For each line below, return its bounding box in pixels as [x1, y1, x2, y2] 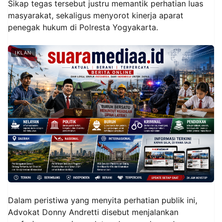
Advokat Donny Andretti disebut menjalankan [8, 207, 178, 218]
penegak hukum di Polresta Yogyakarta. [8, 22, 158, 32]
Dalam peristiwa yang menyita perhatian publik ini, [8, 195, 197, 206]
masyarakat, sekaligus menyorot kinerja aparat [8, 10, 183, 20]
